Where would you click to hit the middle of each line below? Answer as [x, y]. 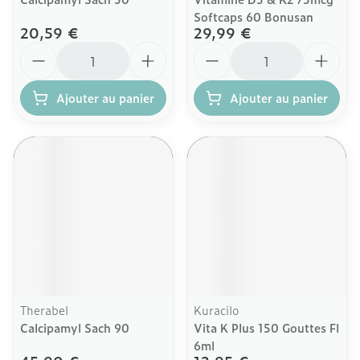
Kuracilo [217, 310]
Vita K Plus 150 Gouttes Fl [266, 327]
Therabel [44, 310]
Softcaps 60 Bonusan [254, 16]
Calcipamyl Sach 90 [75, 327]
